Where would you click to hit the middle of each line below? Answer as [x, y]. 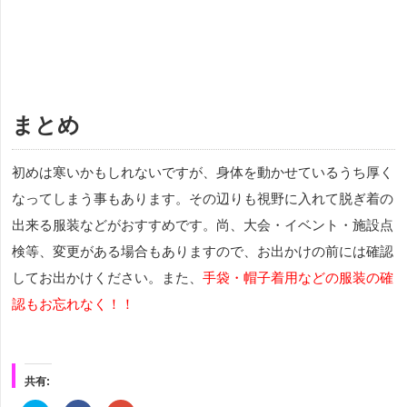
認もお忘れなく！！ [73, 303]
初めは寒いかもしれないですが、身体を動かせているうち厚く [203, 172]
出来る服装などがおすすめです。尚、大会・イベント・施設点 [203, 224]
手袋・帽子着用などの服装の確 [298, 277]
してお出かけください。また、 [107, 277]
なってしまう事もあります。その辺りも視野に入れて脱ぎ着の [203, 198]
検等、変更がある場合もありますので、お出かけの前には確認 [203, 251]
